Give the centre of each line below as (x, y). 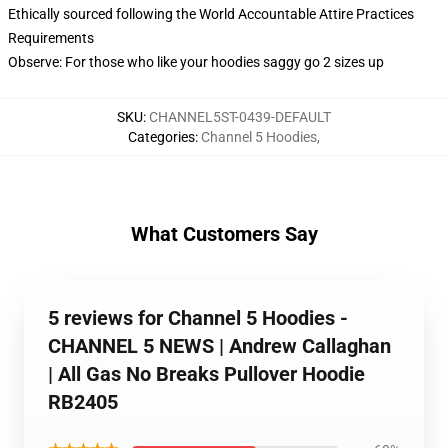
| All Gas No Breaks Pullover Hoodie (206, 374)
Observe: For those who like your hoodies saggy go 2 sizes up (196, 62)
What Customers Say (224, 234)
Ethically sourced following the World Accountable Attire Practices (211, 14)
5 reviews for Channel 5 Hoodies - (198, 318)
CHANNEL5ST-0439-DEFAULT (240, 117)
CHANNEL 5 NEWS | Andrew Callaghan (219, 346)
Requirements (51, 38)
